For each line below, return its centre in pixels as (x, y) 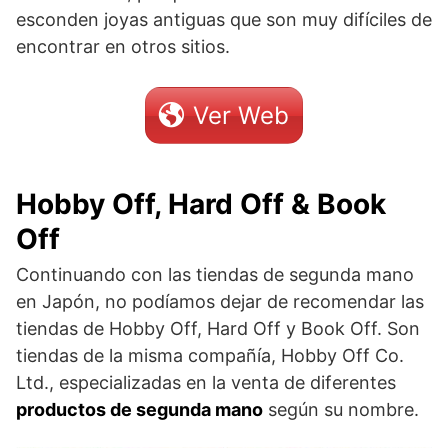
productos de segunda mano (139, 409)
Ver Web (241, 115)
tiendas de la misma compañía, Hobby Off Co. (210, 355)
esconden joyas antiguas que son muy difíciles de (224, 19)
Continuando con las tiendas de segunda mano (215, 274)
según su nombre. (341, 409)
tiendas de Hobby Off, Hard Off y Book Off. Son (218, 328)
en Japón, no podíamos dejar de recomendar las (220, 301)
